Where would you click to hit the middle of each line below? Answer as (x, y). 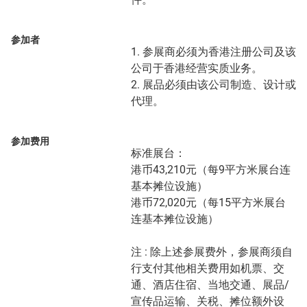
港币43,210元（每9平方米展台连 (211, 170)
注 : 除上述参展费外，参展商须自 (212, 252)
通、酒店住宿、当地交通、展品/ (210, 285)
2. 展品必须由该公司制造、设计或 (213, 85)
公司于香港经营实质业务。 (197, 69)
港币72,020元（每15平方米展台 (208, 203)
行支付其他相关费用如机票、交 (208, 269)
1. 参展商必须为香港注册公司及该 (213, 52)
